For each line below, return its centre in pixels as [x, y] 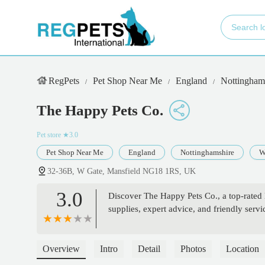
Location [243, 249]
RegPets [64, 81]
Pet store [49, 135]
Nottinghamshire [207, 153]
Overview [61, 249]
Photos [193, 249]
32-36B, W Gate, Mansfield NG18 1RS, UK [122, 172]
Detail [149, 249]
